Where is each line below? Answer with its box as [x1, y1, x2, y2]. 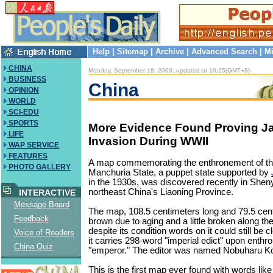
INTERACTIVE [14, 188, 76, 197]
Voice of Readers [14, 228, 74, 237]
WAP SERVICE [7, 141, 59, 149]
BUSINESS [7, 75, 46, 83]
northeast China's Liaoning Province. [88, 186, 233, 197]
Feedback [14, 214, 49, 223]
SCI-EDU [7, 108, 39, 116]
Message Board [14, 200, 69, 209]
